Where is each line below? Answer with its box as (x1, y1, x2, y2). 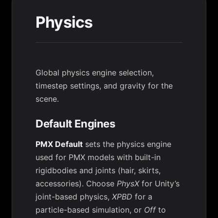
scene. (36, 94, 59, 104)
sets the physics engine (83, 139, 171, 149)
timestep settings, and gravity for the (36, 81, 173, 91)
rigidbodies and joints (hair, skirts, (36, 165, 161, 175)
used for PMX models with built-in (36, 152, 161, 162)
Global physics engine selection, (36, 68, 154, 77)
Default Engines (36, 117, 115, 130)
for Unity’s (139, 179, 180, 188)
